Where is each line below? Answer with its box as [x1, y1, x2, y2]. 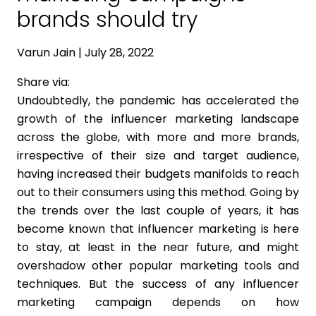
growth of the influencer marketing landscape [17, 111, 299, 127]
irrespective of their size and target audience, [17, 147, 299, 164]
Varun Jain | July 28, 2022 [17, 44, 154, 61]
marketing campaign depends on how [17, 294, 299, 310]
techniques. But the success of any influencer [17, 276, 299, 292]
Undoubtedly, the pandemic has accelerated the [17, 92, 299, 109]
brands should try [17, 5, 197, 35]
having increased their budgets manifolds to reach [17, 166, 299, 182]
